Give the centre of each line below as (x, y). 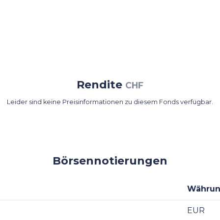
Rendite (101, 85)
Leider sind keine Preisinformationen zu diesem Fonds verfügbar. (110, 102)
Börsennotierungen (110, 161)
